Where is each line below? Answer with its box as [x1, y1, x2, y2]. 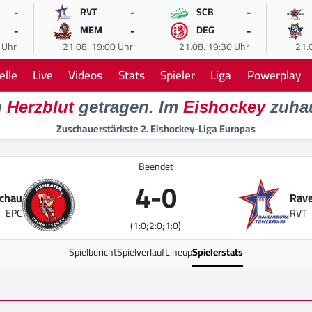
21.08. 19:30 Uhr [178, 38, 249, 56]
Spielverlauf [117, 243, 165, 262]
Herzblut [6, 97, 74, 117]
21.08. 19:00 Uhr [62, 38, 133, 56]
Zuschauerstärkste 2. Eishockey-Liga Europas [56, 119, 256, 139]
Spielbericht [69, 243, 117, 262]
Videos [68, 63, 103, 87]
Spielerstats [192, 243, 243, 262]
